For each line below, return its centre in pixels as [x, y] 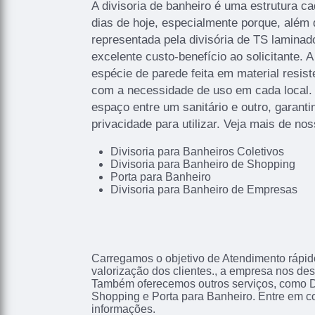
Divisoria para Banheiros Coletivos [197, 152]
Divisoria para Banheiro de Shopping [202, 165]
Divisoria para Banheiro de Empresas [204, 190]
